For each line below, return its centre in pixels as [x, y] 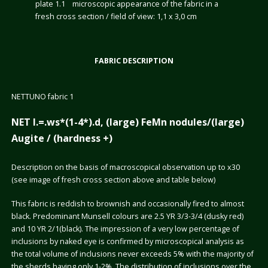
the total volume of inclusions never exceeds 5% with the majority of [132, 254]
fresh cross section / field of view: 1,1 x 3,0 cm [116, 16]
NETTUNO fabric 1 [42, 97]
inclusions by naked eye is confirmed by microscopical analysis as [127, 241]
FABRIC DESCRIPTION [134, 61]
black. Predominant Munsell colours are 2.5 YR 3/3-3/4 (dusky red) [127, 216]
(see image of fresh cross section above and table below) [113, 180]
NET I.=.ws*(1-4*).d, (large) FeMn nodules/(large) [127, 122]
